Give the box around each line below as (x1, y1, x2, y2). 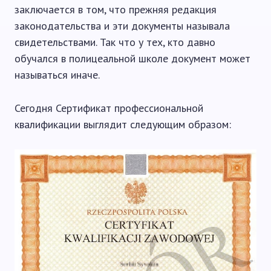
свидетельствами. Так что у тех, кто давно (15, 34, 215, 49)
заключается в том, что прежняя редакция (15, 2, 217, 16)
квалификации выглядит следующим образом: (15, 117, 231, 131)
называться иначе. (15, 67, 100, 82)
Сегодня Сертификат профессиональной (15, 100, 203, 115)
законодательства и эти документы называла (15, 18, 230, 33)
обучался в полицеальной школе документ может (15, 51, 250, 65)
